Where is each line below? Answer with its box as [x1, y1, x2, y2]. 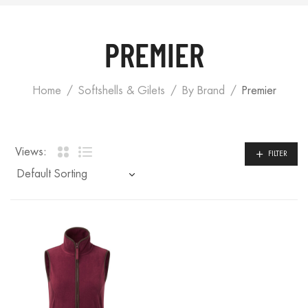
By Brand [181, 85, 225, 96]
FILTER [268, 149, 287, 157]
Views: [15, 146, 47, 158]
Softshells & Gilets [78, 85, 165, 96]
